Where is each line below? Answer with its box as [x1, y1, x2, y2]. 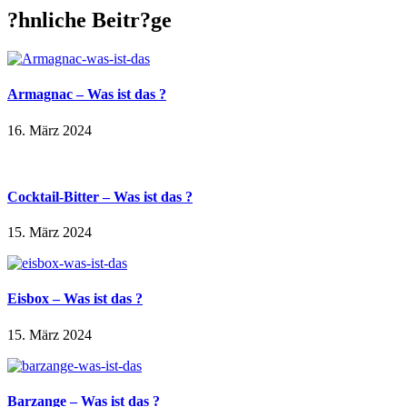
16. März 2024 [7, 122, 92, 138]
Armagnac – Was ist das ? [7, 86, 166, 103]
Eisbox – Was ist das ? [7, 291, 143, 307]
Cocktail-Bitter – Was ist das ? [7, 188, 193, 204]
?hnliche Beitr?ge [7, 8, 172, 33]
